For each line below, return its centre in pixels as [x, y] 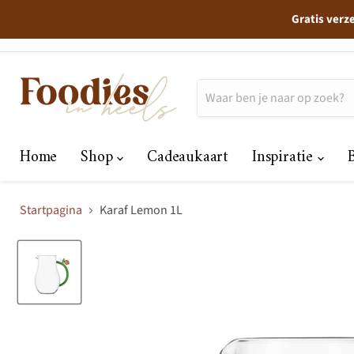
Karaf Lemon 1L [141, 210]
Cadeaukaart [188, 158]
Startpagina [51, 210]
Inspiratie [285, 158]
